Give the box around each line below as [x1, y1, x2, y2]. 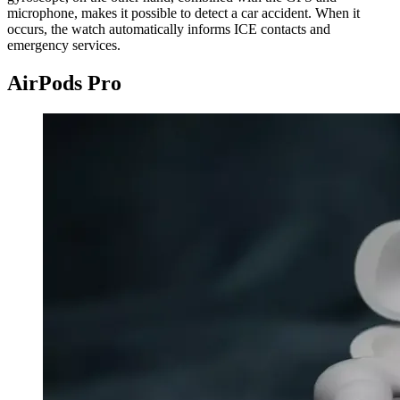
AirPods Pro [7, 71, 121, 95]
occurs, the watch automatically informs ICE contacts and [7, 21, 330, 37]
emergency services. [7, 37, 121, 53]
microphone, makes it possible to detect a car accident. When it [7, 4, 360, 21]
